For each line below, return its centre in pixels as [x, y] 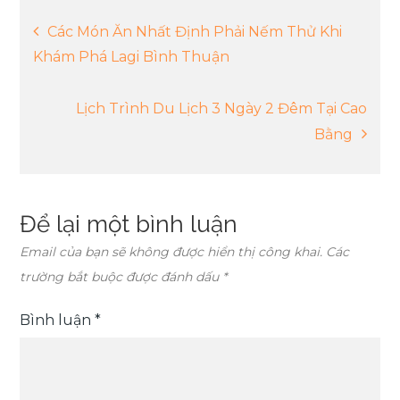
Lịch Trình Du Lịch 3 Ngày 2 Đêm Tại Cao [221, 109]
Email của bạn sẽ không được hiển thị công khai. [171, 252]
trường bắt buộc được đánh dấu [121, 277]
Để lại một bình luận [129, 225]
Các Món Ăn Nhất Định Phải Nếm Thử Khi [195, 32]
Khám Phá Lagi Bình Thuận [132, 57]
